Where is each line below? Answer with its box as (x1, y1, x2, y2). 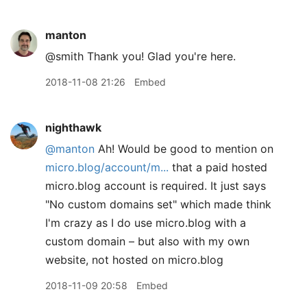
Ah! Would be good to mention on (95, 142, 273, 156)
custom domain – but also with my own (45, 234, 249, 248)
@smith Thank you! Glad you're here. (45, 49, 236, 63)
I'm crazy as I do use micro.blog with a (45, 216, 246, 230)
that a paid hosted (169, 160, 267, 174)
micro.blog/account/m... (45, 160, 169, 174)
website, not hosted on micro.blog (45, 253, 223, 267)
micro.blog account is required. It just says (45, 179, 266, 193)
